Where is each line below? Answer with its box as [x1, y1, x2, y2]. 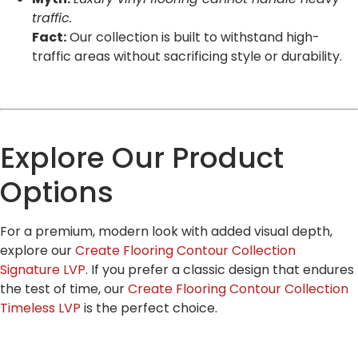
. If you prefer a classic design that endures [86, 261, 354, 280]
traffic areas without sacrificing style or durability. [32, 47, 342, 66]
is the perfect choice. [81, 299, 217, 318]
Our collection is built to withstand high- [66, 28, 320, 47]
